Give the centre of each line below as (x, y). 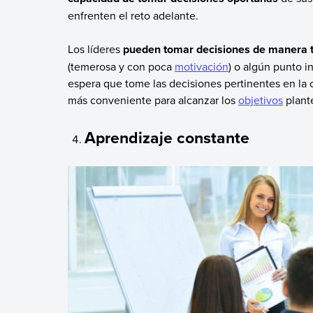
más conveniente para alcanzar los (153, 100)
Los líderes (95, 49)
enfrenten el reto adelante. (133, 15)
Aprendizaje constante (167, 138)
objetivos (260, 100)
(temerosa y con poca (121, 66)
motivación (201, 66)
